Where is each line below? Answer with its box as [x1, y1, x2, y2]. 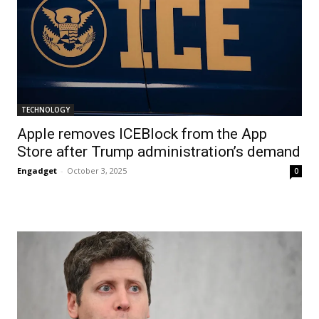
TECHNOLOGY [21, 104, 70, 115]
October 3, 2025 [67, 164, 127, 176]
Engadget [17, 164, 57, 176]
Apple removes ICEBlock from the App [17, 125, 267, 142]
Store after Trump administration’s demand [17, 142, 300, 160]
